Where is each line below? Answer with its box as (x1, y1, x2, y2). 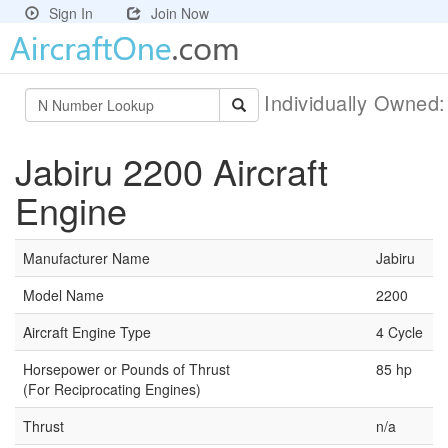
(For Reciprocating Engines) (23, 379, 201, 399)
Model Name (23, 285, 104, 305)
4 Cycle (376, 322, 423, 342)
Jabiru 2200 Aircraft (15, 145, 328, 196)
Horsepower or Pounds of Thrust (23, 359, 230, 379)
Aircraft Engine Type (23, 322, 151, 342)
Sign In (49, 3, 93, 23)
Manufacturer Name (23, 248, 150, 268)
